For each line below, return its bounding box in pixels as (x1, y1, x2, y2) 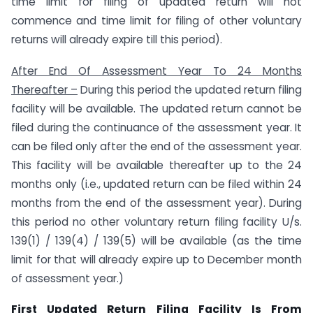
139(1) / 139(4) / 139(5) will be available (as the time (11, 233, 302, 248)
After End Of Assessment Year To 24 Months (11, 63, 302, 78)
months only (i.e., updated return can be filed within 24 (11, 176, 302, 191)
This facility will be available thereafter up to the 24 (11, 157, 302, 173)
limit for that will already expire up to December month (11, 252, 302, 267)
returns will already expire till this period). (11, 31, 222, 47)
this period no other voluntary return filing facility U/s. (11, 214, 302, 229)
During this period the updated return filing (78, 82, 302, 97)
